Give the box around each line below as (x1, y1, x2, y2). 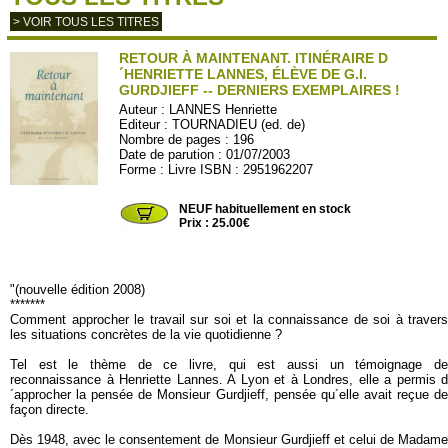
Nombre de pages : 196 (119, 132, 255, 147)
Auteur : (119, 102, 170, 117)
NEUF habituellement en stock (179, 202, 352, 216)
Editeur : (119, 117, 173, 132)
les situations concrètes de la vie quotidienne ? (10, 327, 282, 342)
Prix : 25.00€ (179, 216, 251, 230)
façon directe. (10, 402, 89, 417)
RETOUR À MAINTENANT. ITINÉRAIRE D (119, 50, 389, 66)
